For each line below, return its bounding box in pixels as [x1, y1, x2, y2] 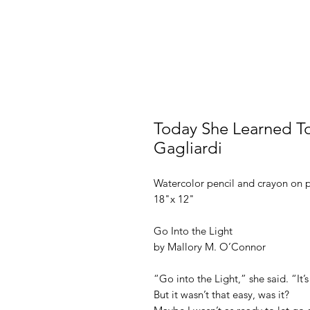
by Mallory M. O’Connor [154, 240, 266, 254]
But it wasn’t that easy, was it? [154, 288, 289, 302]
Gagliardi [154, 138, 222, 158]
